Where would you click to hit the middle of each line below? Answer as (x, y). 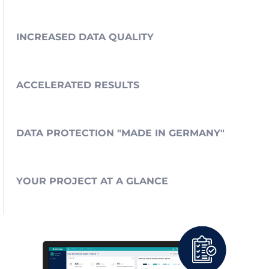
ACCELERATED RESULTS (78, 85)
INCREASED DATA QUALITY (85, 37)
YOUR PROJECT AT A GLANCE (92, 181)
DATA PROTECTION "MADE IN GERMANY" (121, 133)
